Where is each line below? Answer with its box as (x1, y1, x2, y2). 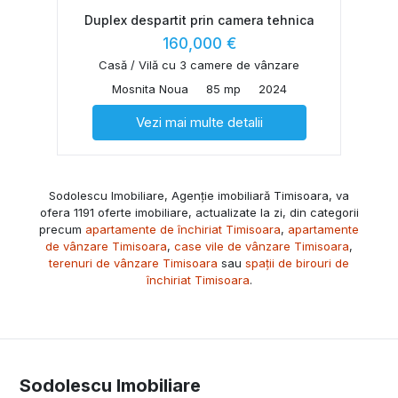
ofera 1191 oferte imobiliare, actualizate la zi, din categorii (39, 204, 359, 219)
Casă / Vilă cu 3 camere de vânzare (99, 57, 299, 72)
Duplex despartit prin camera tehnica (84, 12, 314, 28)
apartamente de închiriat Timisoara (85, 221, 281, 236)
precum (39, 221, 85, 236)
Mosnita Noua (111, 81, 188, 96)
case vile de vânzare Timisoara (174, 238, 349, 253)
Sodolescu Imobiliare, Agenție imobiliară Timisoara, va (49, 187, 349, 203)
